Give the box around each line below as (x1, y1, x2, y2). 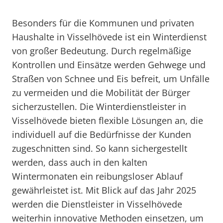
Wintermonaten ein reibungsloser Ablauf (12, 170, 183, 182)
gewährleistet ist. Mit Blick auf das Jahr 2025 (12, 184, 196, 196)
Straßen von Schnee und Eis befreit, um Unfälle (12, 73, 210, 85)
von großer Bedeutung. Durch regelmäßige (12, 45, 191, 57)
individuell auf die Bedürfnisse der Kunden (12, 128, 191, 140)
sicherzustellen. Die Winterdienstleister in (12, 101, 186, 112)
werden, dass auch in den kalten (12, 156, 147, 168)
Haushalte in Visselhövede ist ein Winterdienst (12, 31, 207, 43)
